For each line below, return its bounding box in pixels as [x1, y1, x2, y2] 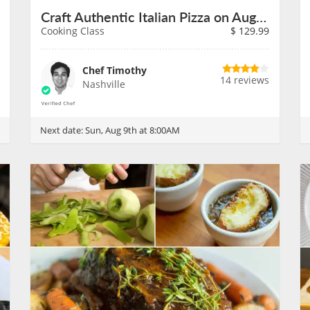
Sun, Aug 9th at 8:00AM [85, 124, 180, 136]
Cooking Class [41, 24, 104, 37]
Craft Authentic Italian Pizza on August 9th [256, 7, 266, 26]
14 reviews [220, 73, 269, 86]
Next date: [40, 124, 85, 136]
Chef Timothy [82, 64, 147, 77]
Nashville [82, 77, 125, 91]
